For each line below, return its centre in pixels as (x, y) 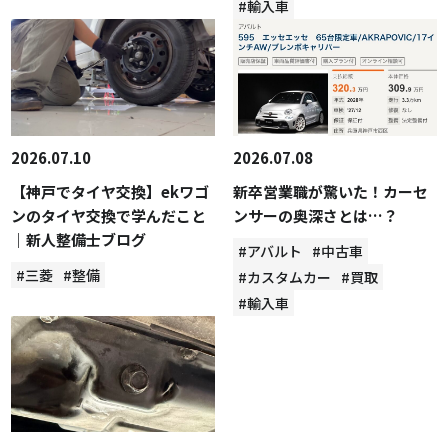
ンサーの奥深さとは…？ (315, 215)
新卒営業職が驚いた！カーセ (330, 191)
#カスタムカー (284, 276)
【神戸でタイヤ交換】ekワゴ (110, 191)
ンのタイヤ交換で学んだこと (109, 215)
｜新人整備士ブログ (79, 239)
